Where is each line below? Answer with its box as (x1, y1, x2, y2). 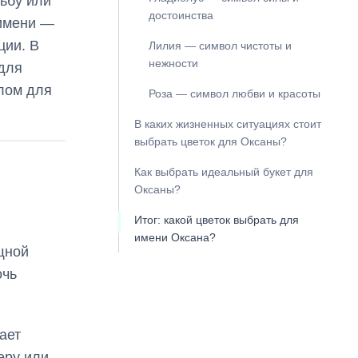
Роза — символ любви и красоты (148, 87, 320, 100)
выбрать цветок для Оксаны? (133, 135, 287, 148)
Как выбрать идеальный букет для (133, 165, 313, 178)
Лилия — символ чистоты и (148, 39, 292, 52)
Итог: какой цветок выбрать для (133, 213, 299, 226)
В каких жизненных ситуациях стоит (133, 117, 321, 130)
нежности (148, 57, 198, 70)
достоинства (148, 9, 213, 22)
